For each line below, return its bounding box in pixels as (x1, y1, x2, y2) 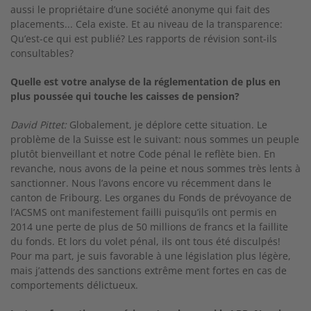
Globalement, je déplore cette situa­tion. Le (67, 118, 267, 131)
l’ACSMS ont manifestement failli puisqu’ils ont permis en (10, 205, 277, 219)
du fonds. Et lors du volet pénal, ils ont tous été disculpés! (10, 235, 280, 248)
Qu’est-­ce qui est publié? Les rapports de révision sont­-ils (10, 32, 277, 45)
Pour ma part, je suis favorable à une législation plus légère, (10, 249, 291, 262)
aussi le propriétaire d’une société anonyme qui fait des (10, 3, 270, 16)
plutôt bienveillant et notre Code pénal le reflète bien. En (10, 147, 276, 160)
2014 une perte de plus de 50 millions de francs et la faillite (10, 220, 288, 233)
